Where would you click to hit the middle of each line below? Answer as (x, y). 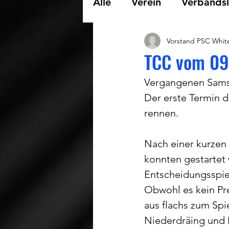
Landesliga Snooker (160, 43)
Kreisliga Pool (146, 84)
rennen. (163, 113)
